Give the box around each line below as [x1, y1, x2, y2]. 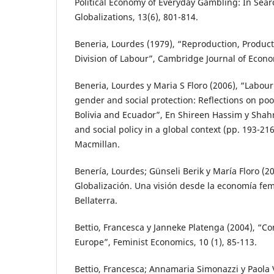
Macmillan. [75, 138, 120, 150]
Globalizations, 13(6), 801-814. [75, 11, 198, 23]
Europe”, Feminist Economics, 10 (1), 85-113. [75, 236, 257, 248]
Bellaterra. [75, 194, 117, 207]
